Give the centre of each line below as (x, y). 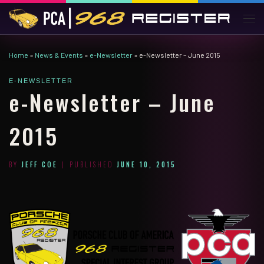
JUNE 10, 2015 (146, 165)
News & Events (59, 55)
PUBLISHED (93, 165)
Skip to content (44, 16)
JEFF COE (39, 165)
